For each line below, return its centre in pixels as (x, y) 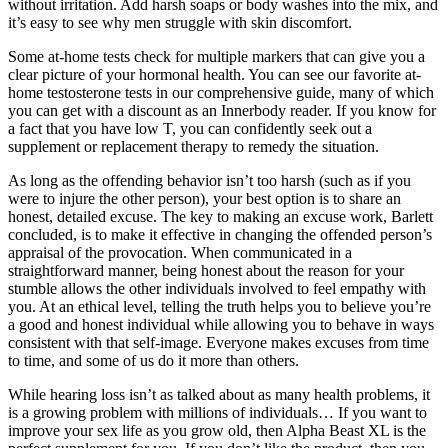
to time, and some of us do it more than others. (153, 361)
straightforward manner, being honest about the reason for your (206, 271)
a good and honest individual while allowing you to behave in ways (221, 325)
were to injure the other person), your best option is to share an (204, 199)
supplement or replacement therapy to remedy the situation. (193, 147)
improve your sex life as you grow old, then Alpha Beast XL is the (217, 431)
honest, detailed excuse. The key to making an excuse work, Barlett (220, 217)
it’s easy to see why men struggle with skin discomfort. (180, 23)
